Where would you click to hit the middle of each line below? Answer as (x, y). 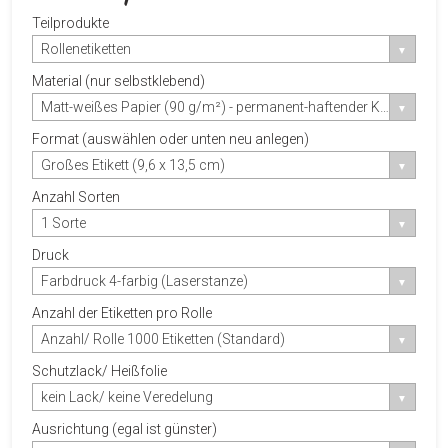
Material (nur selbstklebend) (118, 80)
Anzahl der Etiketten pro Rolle (122, 312)
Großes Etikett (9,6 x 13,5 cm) (133, 164)
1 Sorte (63, 222)
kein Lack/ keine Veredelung (127, 396)
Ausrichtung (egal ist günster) (124, 428)
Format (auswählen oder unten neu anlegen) (170, 138)
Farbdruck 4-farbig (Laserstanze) (144, 280)
